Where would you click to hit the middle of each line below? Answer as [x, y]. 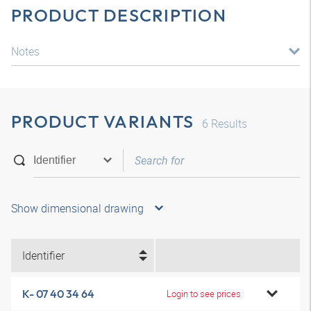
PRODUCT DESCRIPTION [119, 15]
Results [228, 124]
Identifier [43, 255]
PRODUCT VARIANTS [102, 121]
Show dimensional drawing [77, 208]
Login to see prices [204, 293]
